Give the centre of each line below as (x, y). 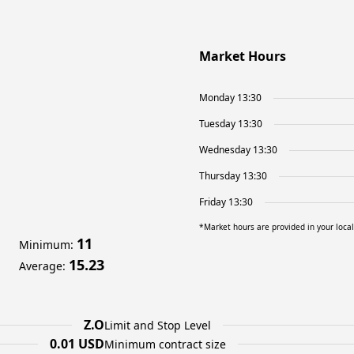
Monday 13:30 (230, 98)
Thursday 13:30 (233, 176)
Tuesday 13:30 (231, 124)
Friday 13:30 (226, 202)
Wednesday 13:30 (238, 150)
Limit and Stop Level (158, 325)
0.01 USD (77, 344)
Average (41, 266)
